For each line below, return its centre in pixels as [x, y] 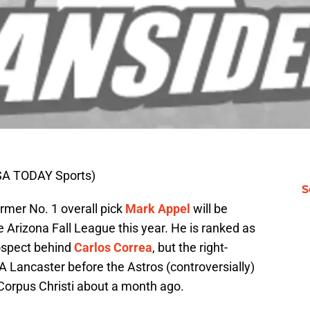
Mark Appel [158, 209]
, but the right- [190, 248]
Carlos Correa [113, 248]
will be [209, 209]
